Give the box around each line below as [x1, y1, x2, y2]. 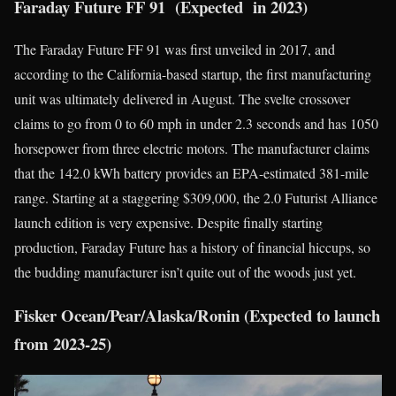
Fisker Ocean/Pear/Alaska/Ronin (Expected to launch [14, 303, 380, 328]
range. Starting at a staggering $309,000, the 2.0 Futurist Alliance [14, 188, 377, 208]
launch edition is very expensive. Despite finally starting [14, 213, 323, 232]
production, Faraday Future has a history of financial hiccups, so [14, 238, 370, 257]
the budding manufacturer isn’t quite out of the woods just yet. [14, 263, 361, 282]
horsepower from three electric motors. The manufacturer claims [14, 139, 369, 158]
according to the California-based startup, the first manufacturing [14, 65, 371, 84]
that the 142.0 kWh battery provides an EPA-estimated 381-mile [14, 164, 369, 183]
